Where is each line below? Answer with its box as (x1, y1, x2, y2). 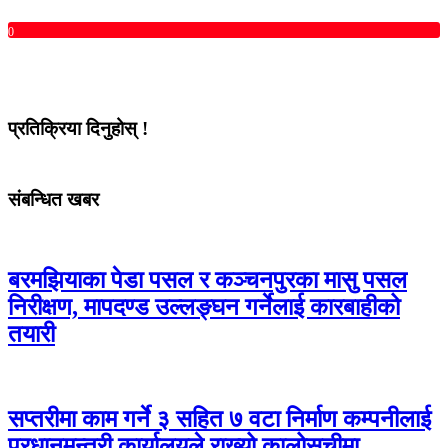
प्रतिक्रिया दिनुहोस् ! (8, 118, 148, 140)
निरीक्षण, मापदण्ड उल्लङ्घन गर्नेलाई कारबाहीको (8, 294, 400, 321)
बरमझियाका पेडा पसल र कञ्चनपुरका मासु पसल (8, 267, 407, 294)
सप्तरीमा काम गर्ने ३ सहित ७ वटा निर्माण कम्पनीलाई (8, 406, 431, 433)
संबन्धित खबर (8, 188, 99, 210)
